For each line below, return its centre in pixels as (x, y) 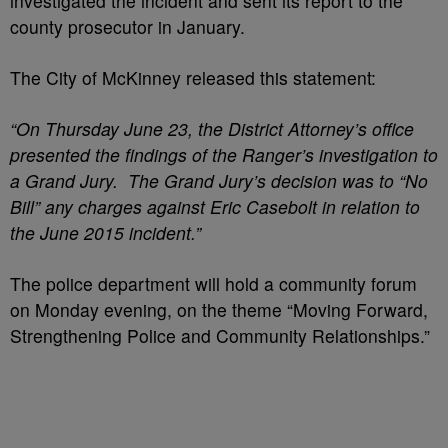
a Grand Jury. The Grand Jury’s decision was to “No (219, 180)
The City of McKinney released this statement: (193, 77)
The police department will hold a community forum (213, 283)
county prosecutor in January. (127, 26)
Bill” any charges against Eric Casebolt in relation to (215, 206)
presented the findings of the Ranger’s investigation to (224, 154)
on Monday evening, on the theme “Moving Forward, (219, 309)
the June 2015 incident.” (105, 232)
